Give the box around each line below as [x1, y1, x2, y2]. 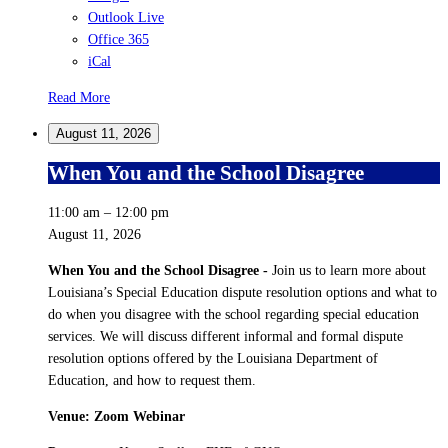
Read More [48, 89, 110, 105]
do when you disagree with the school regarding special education [48, 306, 419, 322]
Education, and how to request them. [48, 372, 256, 388]
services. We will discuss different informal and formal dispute [48, 328, 403, 344]
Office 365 [88, 31, 149, 47]
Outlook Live [88, 9, 164, 25]
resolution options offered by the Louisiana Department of [48, 350, 378, 366]
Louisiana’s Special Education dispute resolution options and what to [48, 284, 437, 300]
